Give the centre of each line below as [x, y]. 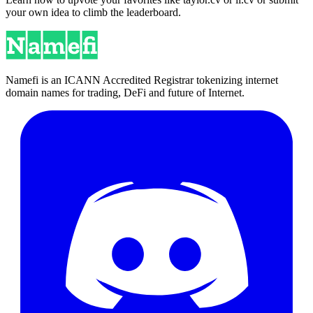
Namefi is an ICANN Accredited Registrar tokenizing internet [142, 80]
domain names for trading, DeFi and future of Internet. [125, 92]
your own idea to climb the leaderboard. [93, 12]
